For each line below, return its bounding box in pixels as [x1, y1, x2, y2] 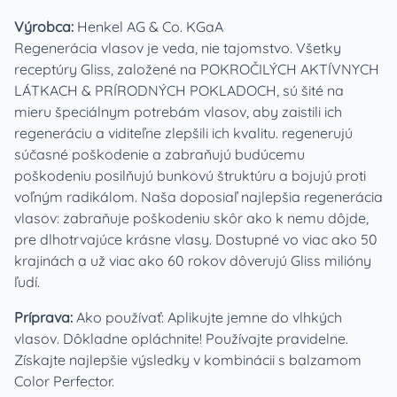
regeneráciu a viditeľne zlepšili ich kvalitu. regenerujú [14, 124, 353, 142]
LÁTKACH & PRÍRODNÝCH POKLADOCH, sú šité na [14, 82, 344, 99]
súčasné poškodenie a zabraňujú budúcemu [14, 145, 305, 163]
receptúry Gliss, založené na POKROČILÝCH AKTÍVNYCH [14, 60, 379, 78]
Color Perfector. [14, 372, 114, 390]
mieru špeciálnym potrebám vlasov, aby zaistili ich [14, 103, 342, 121]
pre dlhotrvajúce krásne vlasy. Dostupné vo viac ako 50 [14, 230, 378, 248]
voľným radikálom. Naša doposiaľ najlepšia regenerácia [14, 188, 383, 206]
